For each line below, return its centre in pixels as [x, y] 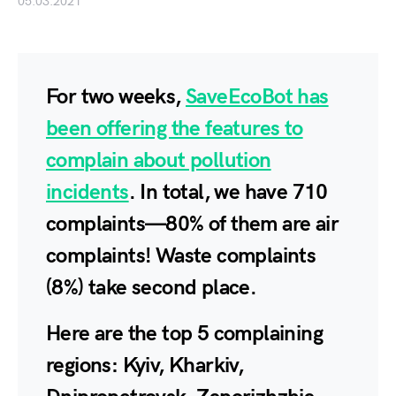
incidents [88, 192]
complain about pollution [159, 160]
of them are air [271, 224]
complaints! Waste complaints [181, 256]
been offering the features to [175, 129]
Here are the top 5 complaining [184, 334]
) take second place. [168, 288]
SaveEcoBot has [257, 97]
